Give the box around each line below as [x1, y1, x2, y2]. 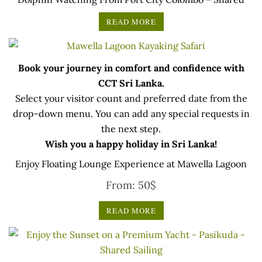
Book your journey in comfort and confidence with [18, 61, 244, 74]
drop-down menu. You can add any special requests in [12, 107, 250, 119]
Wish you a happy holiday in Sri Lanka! [45, 137, 217, 150]
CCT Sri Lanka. [98, 77, 164, 89]
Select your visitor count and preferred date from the [15, 92, 247, 104]
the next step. [101, 122, 161, 135]
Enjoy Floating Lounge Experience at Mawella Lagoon [15, 157, 247, 170]
